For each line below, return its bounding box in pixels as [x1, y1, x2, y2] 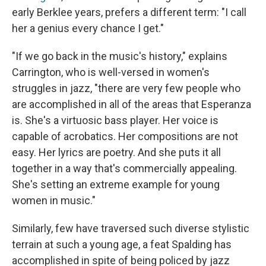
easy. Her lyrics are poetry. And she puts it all [12, 146, 221, 159]
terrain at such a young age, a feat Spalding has [12, 238, 232, 251]
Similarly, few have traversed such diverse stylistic [12, 222, 249, 235]
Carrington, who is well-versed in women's [12, 66, 210, 79]
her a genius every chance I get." [12, 22, 164, 35]
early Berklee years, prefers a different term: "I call [12, 6, 246, 19]
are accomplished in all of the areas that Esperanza [12, 98, 251, 111]
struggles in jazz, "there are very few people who [12, 82, 240, 95]
